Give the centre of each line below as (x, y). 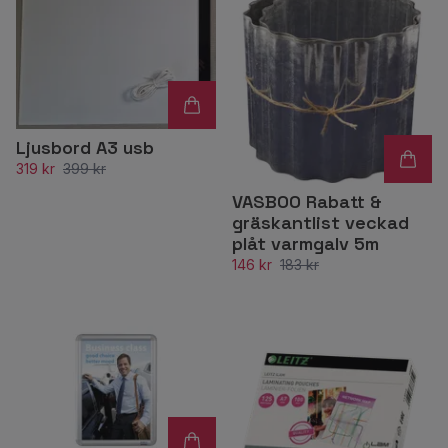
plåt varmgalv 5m (305, 243)
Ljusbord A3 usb (85, 147)
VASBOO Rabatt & (307, 201)
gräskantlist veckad (320, 222)
